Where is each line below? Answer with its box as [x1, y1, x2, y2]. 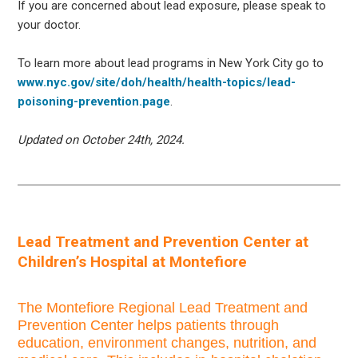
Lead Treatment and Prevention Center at [18, 232, 309, 251]
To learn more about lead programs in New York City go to [18, 55, 324, 70]
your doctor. [18, 17, 82, 32]
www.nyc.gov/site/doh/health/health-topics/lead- [18, 74, 296, 89]
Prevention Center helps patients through [18, 316, 280, 333]
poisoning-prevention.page [18, 93, 171, 109]
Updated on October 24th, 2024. [18, 132, 185, 147]
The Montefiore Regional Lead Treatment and [18, 299, 308, 316]
